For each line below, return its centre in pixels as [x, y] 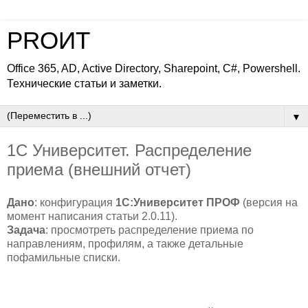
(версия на [269, 202]
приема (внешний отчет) [99, 169]
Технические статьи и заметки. [84, 84]
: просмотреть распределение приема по [150, 230]
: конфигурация [75, 202]
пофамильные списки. [64, 257]
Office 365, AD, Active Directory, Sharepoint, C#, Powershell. [154, 68]
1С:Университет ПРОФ [178, 202]
